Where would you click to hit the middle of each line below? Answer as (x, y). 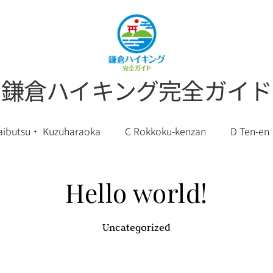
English (142, 155)
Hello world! (136, 193)
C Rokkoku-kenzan (165, 131)
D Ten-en (250, 131)
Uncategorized (136, 227)
